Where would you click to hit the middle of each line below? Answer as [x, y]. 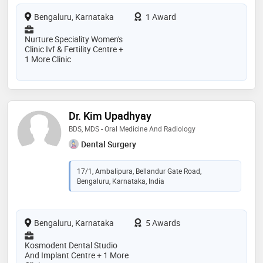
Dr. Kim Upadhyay [110, 115]
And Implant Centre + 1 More [77, 255]
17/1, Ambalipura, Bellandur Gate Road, [139, 171]
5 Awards [162, 223]
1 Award [160, 16]
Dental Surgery [109, 144]
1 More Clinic [48, 59]
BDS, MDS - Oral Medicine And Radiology [132, 128]
